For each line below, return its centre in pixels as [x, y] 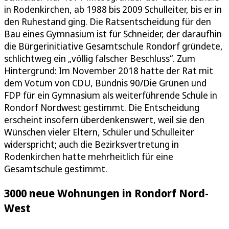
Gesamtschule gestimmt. [56, 169]
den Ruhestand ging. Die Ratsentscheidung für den [108, 22]
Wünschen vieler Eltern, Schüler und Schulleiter [99, 132]
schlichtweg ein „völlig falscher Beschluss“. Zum [100, 59]
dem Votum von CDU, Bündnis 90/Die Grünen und [105, 83]
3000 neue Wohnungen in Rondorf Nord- [106, 193]
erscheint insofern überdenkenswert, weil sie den [104, 120]
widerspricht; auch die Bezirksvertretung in [91, 144]
